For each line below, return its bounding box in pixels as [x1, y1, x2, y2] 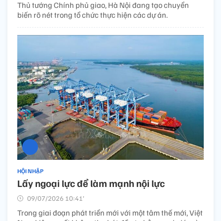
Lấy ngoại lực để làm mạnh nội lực [17, 176, 165, 189]
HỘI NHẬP [17, 167, 43, 175]
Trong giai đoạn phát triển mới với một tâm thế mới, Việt [17, 207, 203, 218]
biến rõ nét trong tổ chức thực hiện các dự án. [17, 10, 168, 20]
